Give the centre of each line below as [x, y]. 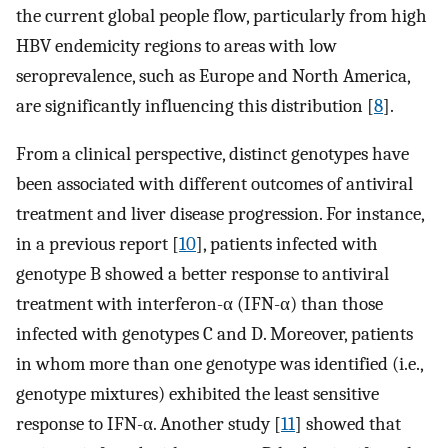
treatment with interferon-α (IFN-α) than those [199, 304]
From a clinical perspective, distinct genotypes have [212, 154]
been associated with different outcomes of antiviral [214, 184]
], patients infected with [287, 244]
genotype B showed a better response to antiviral [202, 274]
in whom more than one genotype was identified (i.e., [219, 364]
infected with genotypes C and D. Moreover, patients [214, 334]
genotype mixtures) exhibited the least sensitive [197, 394]
